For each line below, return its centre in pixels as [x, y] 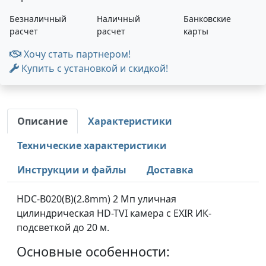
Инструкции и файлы [72, 170]
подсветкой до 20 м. [63, 227]
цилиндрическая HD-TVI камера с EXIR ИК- [114, 213]
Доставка [170, 170]
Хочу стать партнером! [76, 54]
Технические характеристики [92, 145]
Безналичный [38, 19]
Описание [42, 121]
